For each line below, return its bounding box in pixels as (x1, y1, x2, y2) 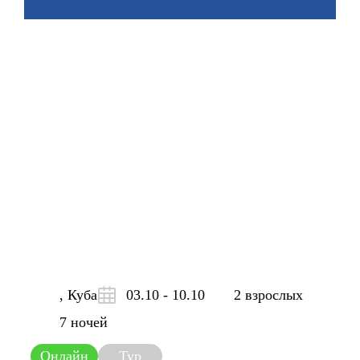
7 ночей (59, 314, 108, 330)
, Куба (59, 287, 97, 303)
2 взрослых (234, 287, 303, 303)
